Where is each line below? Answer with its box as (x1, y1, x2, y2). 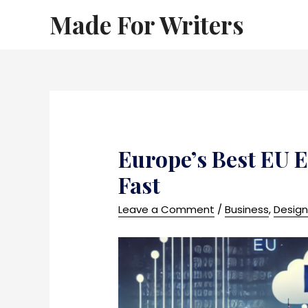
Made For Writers (49, 8, 244, 41)
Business (225, 202, 269, 217)
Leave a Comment (118, 202, 215, 217)
